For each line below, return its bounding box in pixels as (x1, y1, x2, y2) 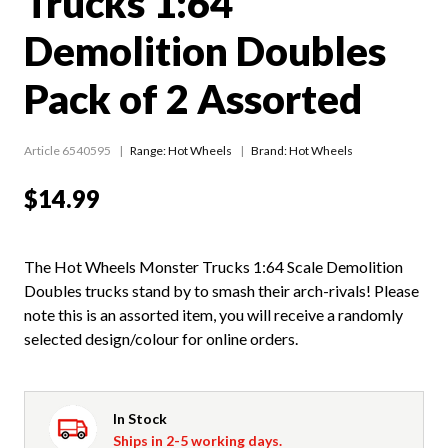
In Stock (113, 410, 167, 428)
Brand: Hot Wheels (251, 143, 353, 159)
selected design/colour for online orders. (24, 329, 298, 349)
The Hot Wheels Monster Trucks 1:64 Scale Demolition (24, 257, 403, 277)
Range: (130, 143, 168, 159)
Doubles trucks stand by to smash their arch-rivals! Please (24, 281, 419, 301)
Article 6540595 (24, 143, 111, 159)
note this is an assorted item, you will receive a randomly (24, 305, 403, 325)
